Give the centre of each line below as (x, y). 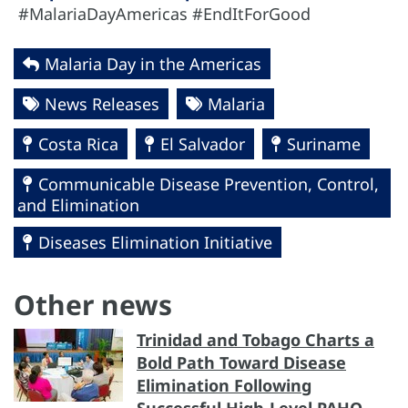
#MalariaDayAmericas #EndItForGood (167, 13)
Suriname (324, 143)
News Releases (102, 103)
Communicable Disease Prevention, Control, (209, 184)
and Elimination (78, 204)
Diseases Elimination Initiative (155, 242)
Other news (93, 304)
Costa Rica (78, 143)
